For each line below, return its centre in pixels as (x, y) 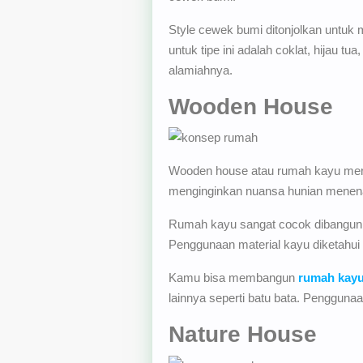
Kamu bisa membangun (233, 278)
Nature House (242, 335)
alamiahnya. (200, 70)
